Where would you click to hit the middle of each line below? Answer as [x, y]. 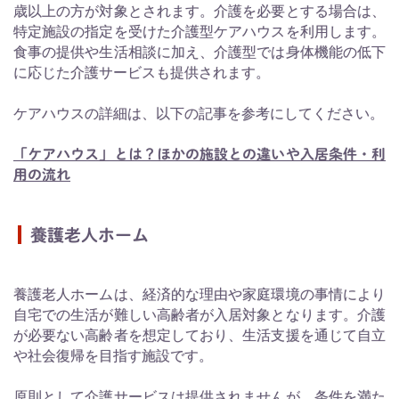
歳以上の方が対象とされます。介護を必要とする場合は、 [199, 11]
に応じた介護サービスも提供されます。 [142, 72]
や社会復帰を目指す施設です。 [113, 356]
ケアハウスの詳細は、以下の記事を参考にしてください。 [199, 113]
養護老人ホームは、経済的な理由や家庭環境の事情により [199, 295]
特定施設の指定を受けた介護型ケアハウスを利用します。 [199, 31]
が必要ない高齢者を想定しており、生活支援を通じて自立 [199, 336]
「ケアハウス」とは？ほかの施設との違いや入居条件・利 [199, 154]
